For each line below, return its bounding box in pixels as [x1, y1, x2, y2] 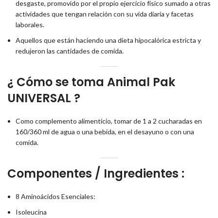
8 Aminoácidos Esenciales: [16, 192, 95, 200]
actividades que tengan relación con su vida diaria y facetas [16, 9, 194, 18]
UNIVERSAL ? [7, 90, 80, 106]
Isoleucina [16, 207, 47, 216]
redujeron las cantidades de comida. [16, 46, 124, 55]
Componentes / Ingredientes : [7, 165, 184, 182]
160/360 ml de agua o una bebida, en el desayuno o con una [16, 127, 194, 136]
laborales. [16, 20, 44, 29]
